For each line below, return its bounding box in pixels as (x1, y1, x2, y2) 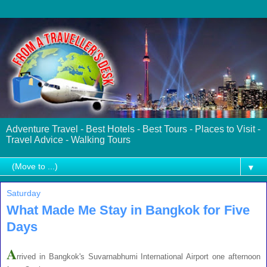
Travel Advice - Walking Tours (6, 135, 131, 145)
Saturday (7, 188, 41, 198)
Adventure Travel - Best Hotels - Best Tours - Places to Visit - (6, 124, 260, 134)
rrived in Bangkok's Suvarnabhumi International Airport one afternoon (17, 252, 260, 261)
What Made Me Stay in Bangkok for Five (7, 203, 250, 218)
